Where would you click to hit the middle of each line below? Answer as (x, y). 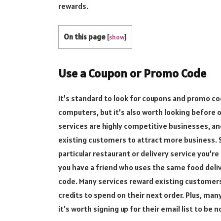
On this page (84, 37)
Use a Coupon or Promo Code (132, 74)
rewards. (73, 6)
